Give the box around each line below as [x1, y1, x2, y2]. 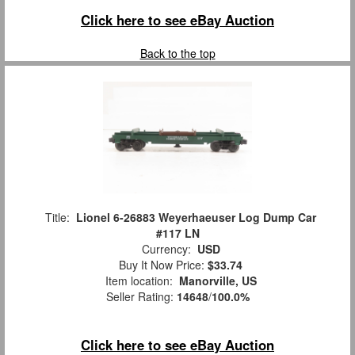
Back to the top [139, 44, 216, 61]
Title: [39, 208, 76, 225]
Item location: [98, 272, 179, 288]
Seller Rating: [105, 288, 177, 304]
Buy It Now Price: [113, 256, 208, 273]
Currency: [135, 240, 197, 257]
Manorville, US [178, 272, 257, 288]
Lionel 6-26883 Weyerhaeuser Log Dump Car [76, 208, 316, 225]
